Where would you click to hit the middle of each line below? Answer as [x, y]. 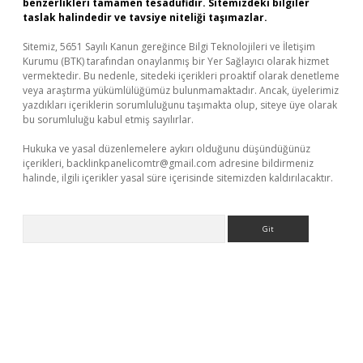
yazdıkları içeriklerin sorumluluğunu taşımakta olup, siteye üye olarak [180, 105]
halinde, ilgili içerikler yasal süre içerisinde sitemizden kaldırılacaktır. [178, 178]
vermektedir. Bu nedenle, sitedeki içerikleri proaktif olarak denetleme [181, 76]
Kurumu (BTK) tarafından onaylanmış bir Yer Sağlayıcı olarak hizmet [176, 61]
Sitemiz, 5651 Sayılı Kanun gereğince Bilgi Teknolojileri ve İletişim [169, 47]
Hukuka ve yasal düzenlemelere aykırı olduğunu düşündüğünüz [167, 149]
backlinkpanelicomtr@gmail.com [141, 163]
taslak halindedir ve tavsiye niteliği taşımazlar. [145, 17]
